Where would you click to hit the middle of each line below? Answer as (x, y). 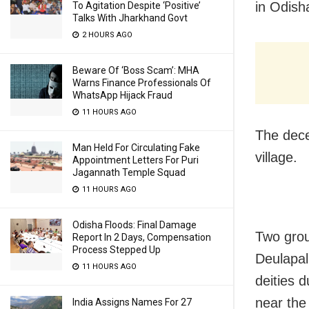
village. (276, 157)
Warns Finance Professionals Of (142, 83)
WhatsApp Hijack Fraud (122, 95)
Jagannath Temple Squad (129, 172)
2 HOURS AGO (106, 35)
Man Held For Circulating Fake (136, 148)
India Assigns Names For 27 (132, 302)
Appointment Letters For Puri (136, 160)
